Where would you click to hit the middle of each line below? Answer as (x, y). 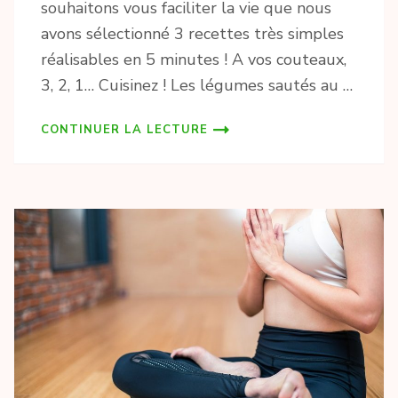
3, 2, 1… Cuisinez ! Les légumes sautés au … (197, 86)
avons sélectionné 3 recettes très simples (192, 34)
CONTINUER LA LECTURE (124, 130)
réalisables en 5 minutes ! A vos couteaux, (194, 60)
